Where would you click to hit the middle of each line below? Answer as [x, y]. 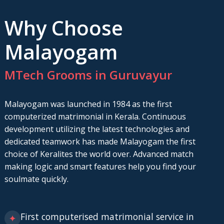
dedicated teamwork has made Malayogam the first [100, 141]
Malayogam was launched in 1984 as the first [88, 104]
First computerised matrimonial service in [107, 216]
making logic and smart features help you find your [100, 166]
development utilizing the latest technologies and [97, 129]
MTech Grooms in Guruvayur [88, 74]
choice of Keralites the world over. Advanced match [99, 154]
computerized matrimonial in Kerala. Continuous [95, 116]
